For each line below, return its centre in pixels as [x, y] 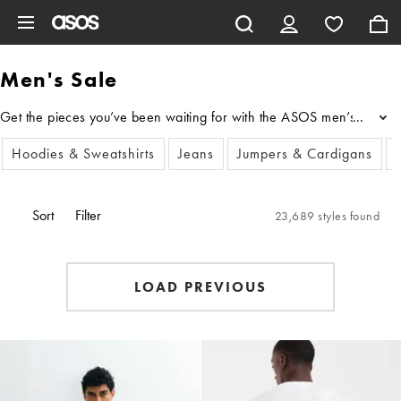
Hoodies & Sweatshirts [83, 154]
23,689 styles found [327, 216]
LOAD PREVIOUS [200, 287]
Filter [88, 215]
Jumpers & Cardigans [305, 154]
